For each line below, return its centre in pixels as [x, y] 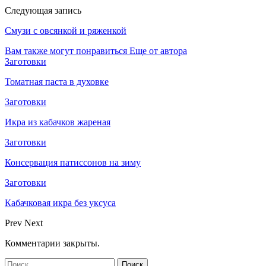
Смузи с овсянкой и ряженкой [66, 31]
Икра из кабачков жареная [58, 122]
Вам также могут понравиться [66, 51]
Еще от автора [158, 51]
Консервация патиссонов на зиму [73, 163]
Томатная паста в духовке [57, 82]
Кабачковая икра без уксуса [60, 203]
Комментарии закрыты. [52, 243]
